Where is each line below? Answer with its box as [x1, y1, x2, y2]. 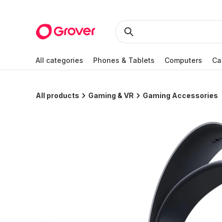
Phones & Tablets [93, 55, 155, 64]
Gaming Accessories [143, 91, 218, 100]
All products [36, 91, 79, 100]
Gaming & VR [88, 91, 134, 100]
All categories [36, 55, 83, 64]
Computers [165, 55, 202, 64]
